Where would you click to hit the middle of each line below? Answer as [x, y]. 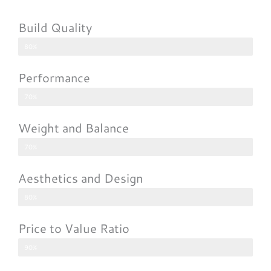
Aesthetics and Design [80, 178]
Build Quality [55, 27]
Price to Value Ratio [74, 228]
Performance [54, 77]
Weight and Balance [73, 127]
